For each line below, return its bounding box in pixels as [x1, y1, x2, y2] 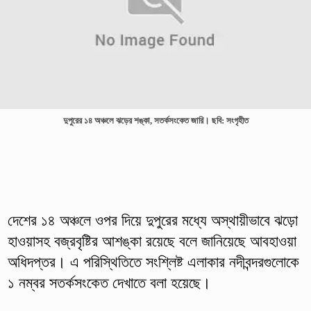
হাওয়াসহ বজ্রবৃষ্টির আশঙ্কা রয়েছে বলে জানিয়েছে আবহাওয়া [7, 232, 296, 250]
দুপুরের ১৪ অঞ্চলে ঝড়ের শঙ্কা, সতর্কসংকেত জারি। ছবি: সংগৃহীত [62, 115, 249, 126]
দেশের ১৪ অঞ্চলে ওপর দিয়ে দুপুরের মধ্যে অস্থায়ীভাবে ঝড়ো [7, 211, 298, 229]
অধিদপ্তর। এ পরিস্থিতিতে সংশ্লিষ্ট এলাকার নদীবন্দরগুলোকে [7, 253, 299, 271]
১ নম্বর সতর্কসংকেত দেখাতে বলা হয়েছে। [7, 274, 211, 292]
